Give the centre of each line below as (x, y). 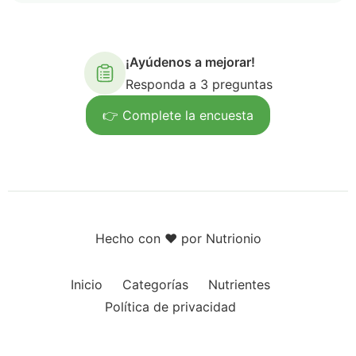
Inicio (86, 284)
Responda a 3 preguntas (199, 84)
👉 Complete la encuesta (178, 115)
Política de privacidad (170, 307)
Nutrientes (239, 284)
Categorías (155, 284)
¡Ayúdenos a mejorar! (190, 62)
